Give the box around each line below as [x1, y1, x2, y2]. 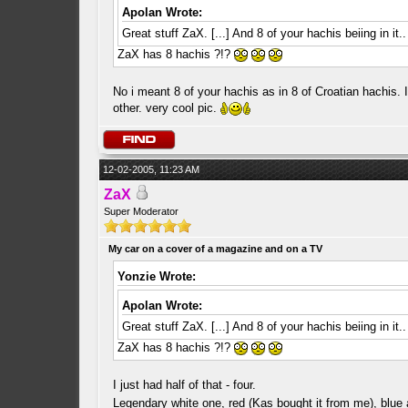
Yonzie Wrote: [117, 270, 196, 283]
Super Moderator [103, 206, 178, 217]
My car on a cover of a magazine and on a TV [107, 243, 322, 254]
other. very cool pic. [112, 101, 220, 115]
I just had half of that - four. [112, 378, 256, 392]
